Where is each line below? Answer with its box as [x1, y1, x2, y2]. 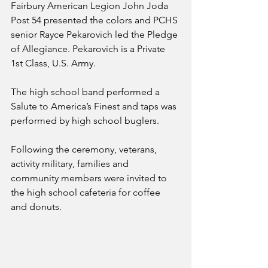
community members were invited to [11, 172, 169, 184]
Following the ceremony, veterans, [11, 144, 159, 155]
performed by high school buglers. [11, 115, 162, 126]
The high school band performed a [11, 86, 162, 98]
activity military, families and [11, 158, 131, 169]
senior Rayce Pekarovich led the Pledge [11, 29, 180, 40]
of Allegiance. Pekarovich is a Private [11, 43, 167, 54]
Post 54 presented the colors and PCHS [11, 14, 180, 26]
